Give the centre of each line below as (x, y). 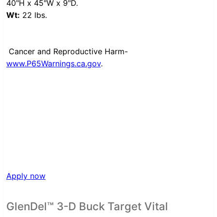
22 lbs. (33, 15)
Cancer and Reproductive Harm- (68, 52)
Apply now (26, 176)
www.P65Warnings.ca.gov (54, 64)
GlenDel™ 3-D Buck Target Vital (87, 206)
